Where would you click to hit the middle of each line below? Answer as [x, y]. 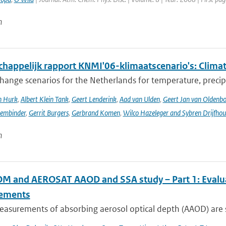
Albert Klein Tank [44, 99]
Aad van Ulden [139, 99]
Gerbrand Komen [96, 113]
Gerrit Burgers [48, 113]
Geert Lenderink [94, 99]
